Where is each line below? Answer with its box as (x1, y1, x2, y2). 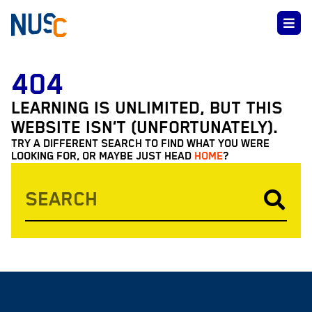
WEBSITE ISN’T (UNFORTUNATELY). (11, 118, 278, 138)
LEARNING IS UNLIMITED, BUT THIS (11, 99, 283, 118)
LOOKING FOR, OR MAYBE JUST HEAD (11, 150, 194, 163)
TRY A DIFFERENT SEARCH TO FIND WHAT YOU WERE (11, 137, 270, 150)
